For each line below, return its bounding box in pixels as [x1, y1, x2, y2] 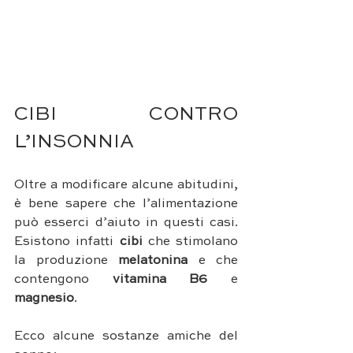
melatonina [107, 255, 188, 268]
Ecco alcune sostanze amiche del [14, 330, 238, 344]
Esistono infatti [14, 236, 120, 249]
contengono [14, 273, 89, 287]
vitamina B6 [89, 273, 208, 287]
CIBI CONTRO [14, 106, 238, 125]
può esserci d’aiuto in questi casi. [14, 217, 238, 230]
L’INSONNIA [14, 133, 134, 153]
